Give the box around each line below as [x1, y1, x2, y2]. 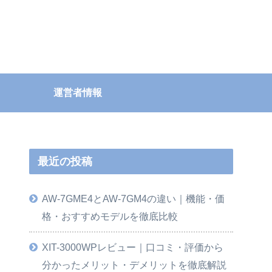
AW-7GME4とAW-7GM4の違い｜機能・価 [42, 193, 225, 205]
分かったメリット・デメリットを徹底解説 [42, 259, 227, 271]
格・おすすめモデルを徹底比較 [42, 211, 178, 222]
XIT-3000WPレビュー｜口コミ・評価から [42, 242, 224, 253]
